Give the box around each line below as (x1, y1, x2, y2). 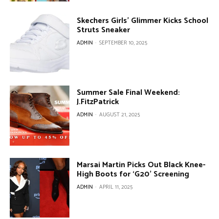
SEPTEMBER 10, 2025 (99, 38, 148, 47)
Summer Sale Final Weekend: (77, 86, 180, 100)
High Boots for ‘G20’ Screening (77, 167, 190, 181)
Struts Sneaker (77, 23, 131, 37)
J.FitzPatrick (77, 95, 119, 109)
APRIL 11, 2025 (99, 182, 133, 192)
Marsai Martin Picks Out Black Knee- (77, 158, 206, 172)
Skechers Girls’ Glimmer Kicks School (77, 14, 209, 27)
